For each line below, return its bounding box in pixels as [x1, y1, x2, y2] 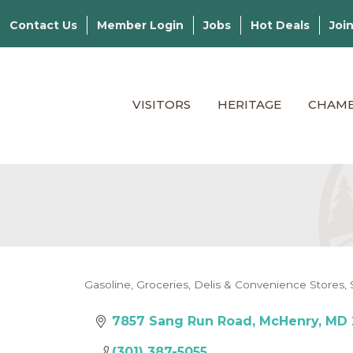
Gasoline [84, 278, 131, 291]
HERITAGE [217, 96, 281, 112]
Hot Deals [251, 18, 310, 32]
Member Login [97, 18, 184, 32]
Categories [84, 286, 188, 309]
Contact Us [9, 18, 77, 32]
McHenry [259, 314, 318, 329]
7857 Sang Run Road [112, 314, 252, 329]
